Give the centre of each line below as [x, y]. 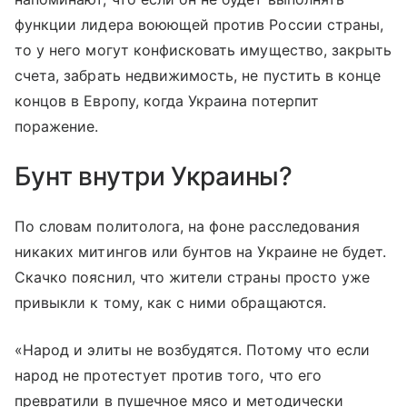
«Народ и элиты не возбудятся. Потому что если [193, 349]
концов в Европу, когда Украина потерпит [167, 100]
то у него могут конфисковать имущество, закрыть [203, 50]
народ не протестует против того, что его [168, 375]
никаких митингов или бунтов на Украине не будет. [201, 251]
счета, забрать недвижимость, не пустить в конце [198, 75]
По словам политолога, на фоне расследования [188, 226]
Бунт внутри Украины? [154, 176]
